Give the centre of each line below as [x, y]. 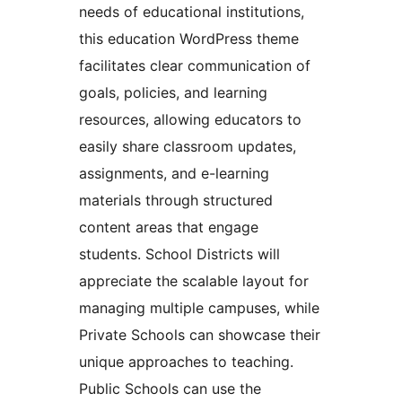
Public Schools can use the [170, 388]
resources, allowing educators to [190, 119]
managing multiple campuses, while [199, 307]
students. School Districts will [179, 253]
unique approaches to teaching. [186, 361]
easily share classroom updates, [188, 146]
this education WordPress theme [189, 38]
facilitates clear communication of [195, 65]
